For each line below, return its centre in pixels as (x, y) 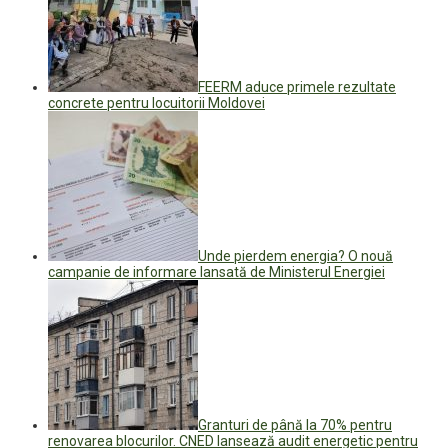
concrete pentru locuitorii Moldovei (156, 102)
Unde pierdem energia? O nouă (295, 255)
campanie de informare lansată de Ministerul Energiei (216, 271)
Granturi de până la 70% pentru (295, 424)
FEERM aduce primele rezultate (297, 86)
